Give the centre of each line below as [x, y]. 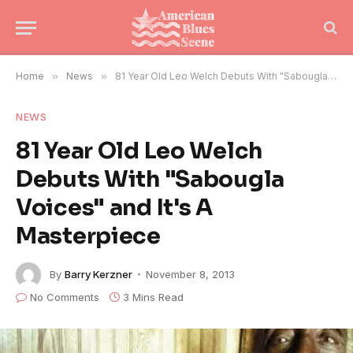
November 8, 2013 [190, 274]
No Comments [65, 297]
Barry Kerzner [98, 274]
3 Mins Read [153, 297]
